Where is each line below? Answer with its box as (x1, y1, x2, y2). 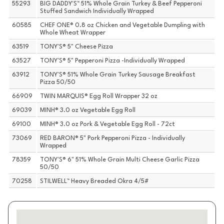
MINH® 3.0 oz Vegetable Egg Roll (40, 107, 136, 114)
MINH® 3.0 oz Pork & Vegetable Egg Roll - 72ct (40, 121, 175, 128)
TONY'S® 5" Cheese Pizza (40, 44, 113, 50)
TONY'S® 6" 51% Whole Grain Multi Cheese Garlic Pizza (40, 157, 200, 163)
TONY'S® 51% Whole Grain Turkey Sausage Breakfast (40, 72, 196, 78)
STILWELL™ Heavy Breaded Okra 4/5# (40, 178, 149, 185)
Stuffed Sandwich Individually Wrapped (40, 8, 154, 15)
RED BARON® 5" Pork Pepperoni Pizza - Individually (40, 135, 185, 142)
